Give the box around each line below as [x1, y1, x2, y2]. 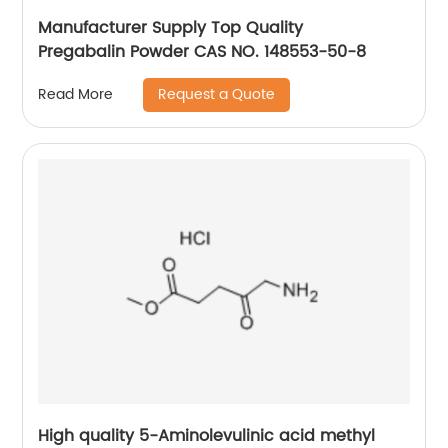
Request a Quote [158, 82, 276, 106]
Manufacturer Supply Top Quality [38, 14, 304, 41]
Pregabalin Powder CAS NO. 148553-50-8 [38, 38, 367, 65]
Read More [38, 83, 114, 107]
